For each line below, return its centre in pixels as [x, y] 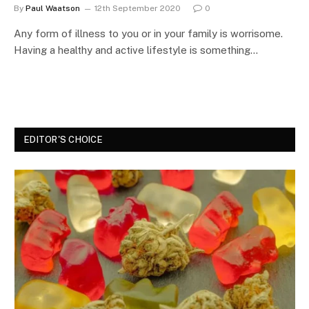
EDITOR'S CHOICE [63, 139]
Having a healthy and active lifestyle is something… [136, 50]
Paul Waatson [53, 8]
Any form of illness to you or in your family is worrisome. [148, 33]
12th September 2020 [138, 8]
